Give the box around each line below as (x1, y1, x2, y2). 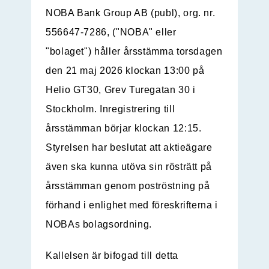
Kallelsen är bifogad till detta (46, 250, 178, 261)
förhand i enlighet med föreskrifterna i (46, 200, 218, 211)
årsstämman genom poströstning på (46, 181, 210, 192)
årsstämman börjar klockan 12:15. (46, 123, 202, 134)
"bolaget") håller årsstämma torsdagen (46, 46, 223, 57)
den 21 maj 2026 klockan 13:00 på (46, 65, 205, 76)
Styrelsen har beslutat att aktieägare (46, 142, 213, 153)
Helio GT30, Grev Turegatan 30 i (46, 85, 196, 95)
